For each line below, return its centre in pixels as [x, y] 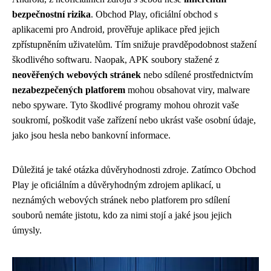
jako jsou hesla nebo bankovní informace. [91, 135]
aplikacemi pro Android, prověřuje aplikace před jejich [116, 29]
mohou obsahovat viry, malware [188, 90]
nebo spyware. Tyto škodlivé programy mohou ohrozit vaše [126, 105]
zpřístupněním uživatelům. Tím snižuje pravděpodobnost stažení [134, 44]
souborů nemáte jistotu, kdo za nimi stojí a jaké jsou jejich [122, 215]
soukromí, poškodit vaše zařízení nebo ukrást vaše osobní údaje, [134, 120]
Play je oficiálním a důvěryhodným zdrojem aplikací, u [116, 185]
